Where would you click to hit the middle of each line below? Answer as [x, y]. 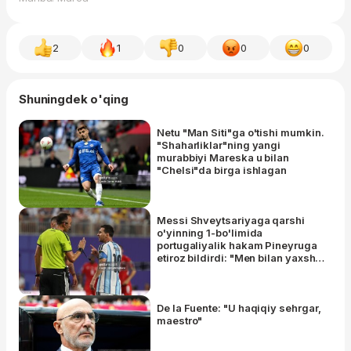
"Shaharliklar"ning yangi [219, 145]
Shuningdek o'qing [74, 100]
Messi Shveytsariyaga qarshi [231, 221]
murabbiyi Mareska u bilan [223, 158]
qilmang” [181, 283]
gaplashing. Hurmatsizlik [221, 271]
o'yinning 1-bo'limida [210, 233]
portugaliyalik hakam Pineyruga [237, 246]
